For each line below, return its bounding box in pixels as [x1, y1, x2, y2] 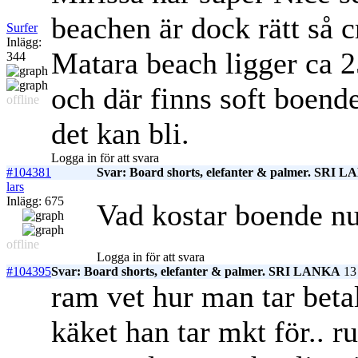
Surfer [6, 21, 38, 35]
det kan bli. [51, 117, 189, 151]
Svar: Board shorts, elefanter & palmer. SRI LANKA [51, 265, 340, 279]
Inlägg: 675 [6, 194, 64, 209]
